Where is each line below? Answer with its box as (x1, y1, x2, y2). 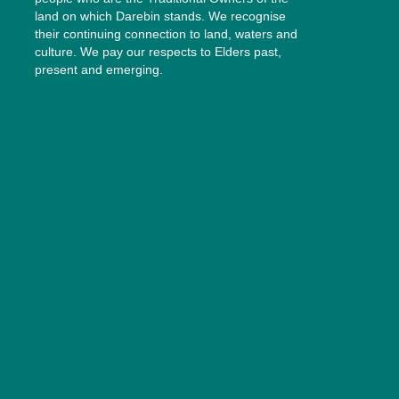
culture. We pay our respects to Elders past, (34, 44, 281, 59)
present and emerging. (34, 61, 163, 77)
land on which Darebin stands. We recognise (34, 8, 286, 23)
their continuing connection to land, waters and (34, 26, 297, 41)
